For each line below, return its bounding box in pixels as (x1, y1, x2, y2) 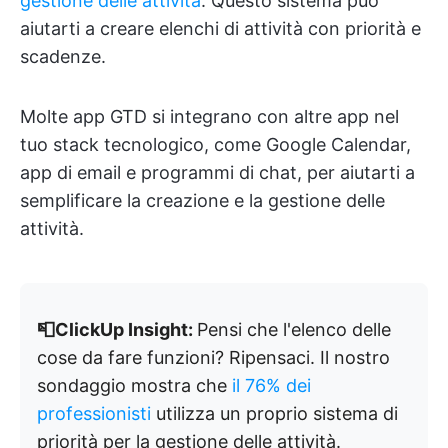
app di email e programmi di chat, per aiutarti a (20, 162, 415, 183)
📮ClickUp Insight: (37, 319, 197, 340)
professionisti (37, 403, 151, 424)
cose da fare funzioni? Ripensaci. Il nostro (37, 347, 390, 368)
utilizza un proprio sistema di (151, 403, 398, 424)
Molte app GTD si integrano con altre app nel (20, 106, 399, 127)
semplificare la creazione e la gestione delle (20, 190, 385, 211)
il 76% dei (232, 375, 311, 396)
